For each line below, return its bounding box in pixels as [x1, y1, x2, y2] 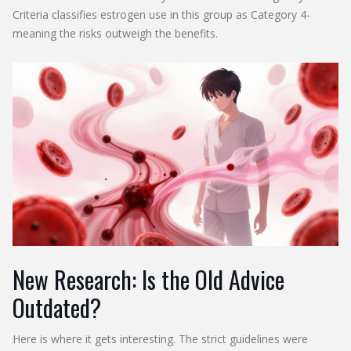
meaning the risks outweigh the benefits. [13, 25, 218, 41]
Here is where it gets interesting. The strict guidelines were [13, 331, 308, 346]
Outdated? [13, 289, 101, 325]
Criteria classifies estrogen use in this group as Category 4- [13, 6, 310, 22]
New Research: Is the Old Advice [13, 261, 284, 297]
